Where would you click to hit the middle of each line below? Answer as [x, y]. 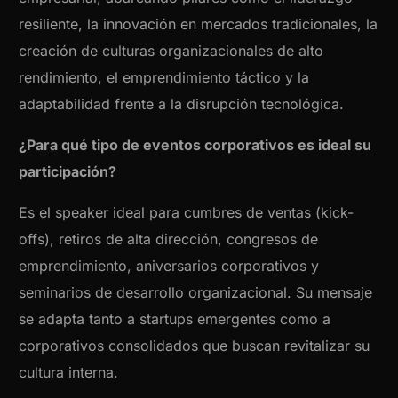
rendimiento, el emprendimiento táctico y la [164, 78]
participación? [68, 172]
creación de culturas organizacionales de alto [171, 51]
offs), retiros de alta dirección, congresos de [169, 239]
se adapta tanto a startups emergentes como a [175, 319]
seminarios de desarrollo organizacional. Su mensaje [196, 293]
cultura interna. [69, 373]
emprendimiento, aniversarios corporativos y [169, 266]
